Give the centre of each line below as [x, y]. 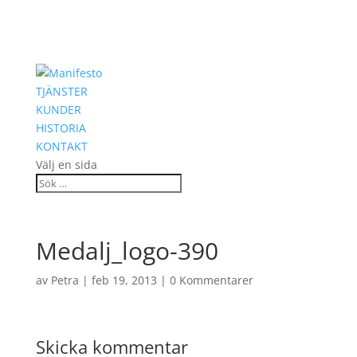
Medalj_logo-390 [127, 251]
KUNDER [58, 110]
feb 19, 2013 [124, 280]
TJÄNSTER [61, 91]
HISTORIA [61, 128]
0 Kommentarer [211, 280]
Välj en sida [66, 165]
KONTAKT [61, 146]
